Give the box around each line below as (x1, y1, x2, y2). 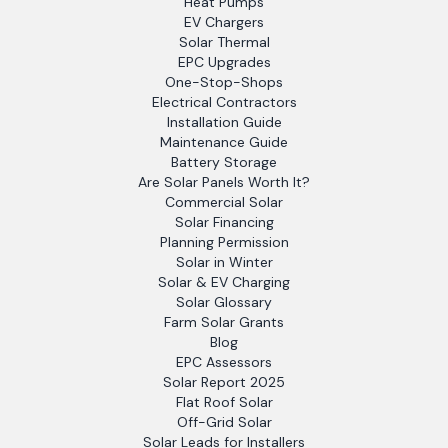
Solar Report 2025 (163, 373, 285, 391)
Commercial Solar (165, 193, 283, 211)
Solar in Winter (175, 253, 273, 271)
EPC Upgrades (177, 53, 271, 71)
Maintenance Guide (160, 133, 288, 151)
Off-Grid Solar (176, 413, 272, 431)
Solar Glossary (176, 293, 272, 311)
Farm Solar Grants (164, 313, 284, 331)
